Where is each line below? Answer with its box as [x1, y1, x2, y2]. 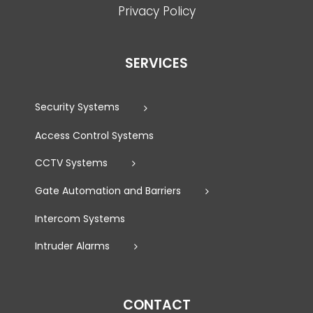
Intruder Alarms [35, 238, 110, 253]
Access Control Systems [35, 128, 154, 143]
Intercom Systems [35, 211, 125, 226]
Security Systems [35, 100, 119, 115]
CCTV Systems [35, 155, 108, 170]
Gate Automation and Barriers [35, 183, 181, 198]
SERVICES [125, 54, 188, 73]
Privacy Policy [117, 3, 196, 20]
